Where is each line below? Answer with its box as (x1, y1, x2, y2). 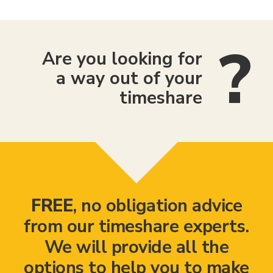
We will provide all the (44, 235, 229, 259)
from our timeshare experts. (24, 214, 249, 238)
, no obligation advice (73, 193, 242, 218)
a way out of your (56, 66, 202, 90)
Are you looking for (42, 46, 202, 71)
